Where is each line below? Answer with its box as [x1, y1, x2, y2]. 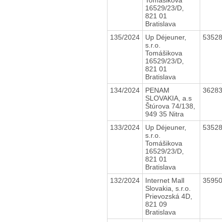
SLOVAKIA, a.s [145, 94, 192, 102]
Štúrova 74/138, [145, 102, 195, 110]
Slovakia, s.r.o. [145, 184, 191, 192]
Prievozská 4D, [145, 192, 192, 200]
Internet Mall [145, 176, 184, 184]
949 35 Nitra [145, 110, 184, 118]
